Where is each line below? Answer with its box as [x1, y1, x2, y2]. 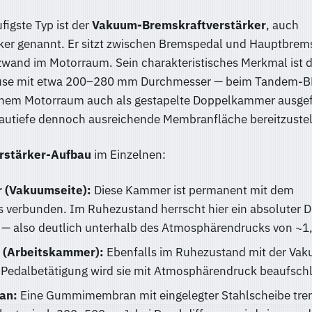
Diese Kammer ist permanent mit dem [91, 182, 294, 198]
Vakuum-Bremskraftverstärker [91, 17, 266, 33]
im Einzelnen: [91, 146, 166, 162]
